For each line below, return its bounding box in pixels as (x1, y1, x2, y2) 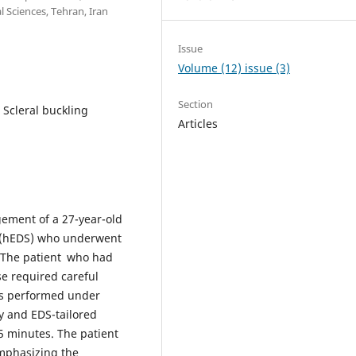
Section (178, 97, 214, 112)
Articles (178, 116, 219, 132)
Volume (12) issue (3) (178, 60, 291, 75)
